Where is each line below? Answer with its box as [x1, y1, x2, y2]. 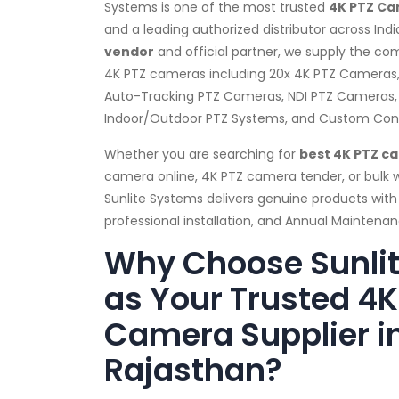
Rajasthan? [104, 347, 282, 392]
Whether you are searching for [104, 144, 299, 163]
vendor [104, 42, 154, 61]
